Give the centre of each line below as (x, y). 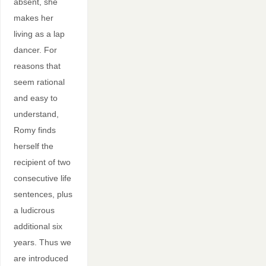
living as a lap (39, 34)
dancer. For (35, 50)
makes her (33, 18)
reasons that (37, 66)
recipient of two (42, 162)
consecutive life (42, 178)
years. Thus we (42, 242)
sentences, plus (43, 194)
